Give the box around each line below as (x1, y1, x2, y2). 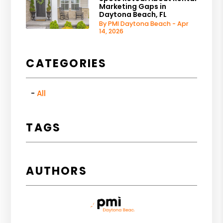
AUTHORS (26, 163, 87, 179)
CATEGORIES (26, 55, 107, 71)
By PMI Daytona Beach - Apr (99, 19, 189, 28)
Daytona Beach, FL (99, 9, 167, 19)
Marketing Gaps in (99, 1, 167, 11)
